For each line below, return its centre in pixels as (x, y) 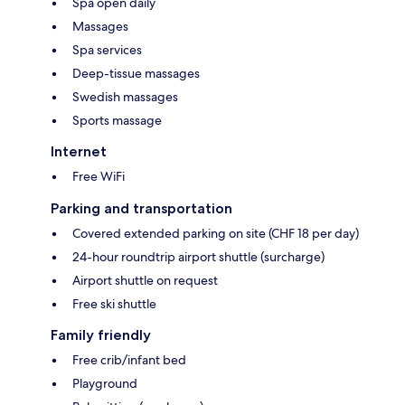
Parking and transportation (141, 209)
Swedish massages (125, 97)
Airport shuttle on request (145, 281)
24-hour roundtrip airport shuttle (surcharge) (198, 257)
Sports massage (117, 121)
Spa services (107, 50)
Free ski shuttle (114, 304)
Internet (79, 152)
